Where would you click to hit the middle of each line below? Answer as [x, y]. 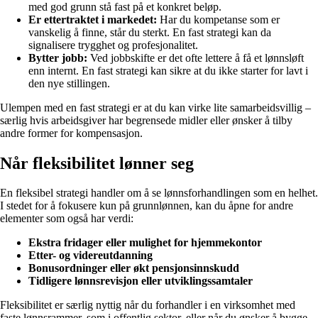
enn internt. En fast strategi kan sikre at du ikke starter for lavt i [168, 70]
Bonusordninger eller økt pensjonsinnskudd [134, 268]
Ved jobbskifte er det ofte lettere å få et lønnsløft [196, 57]
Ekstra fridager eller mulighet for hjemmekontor [145, 243]
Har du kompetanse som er [218, 19]
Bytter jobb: [58, 57]
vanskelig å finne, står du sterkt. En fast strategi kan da [150, 32]
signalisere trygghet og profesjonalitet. [113, 45]
